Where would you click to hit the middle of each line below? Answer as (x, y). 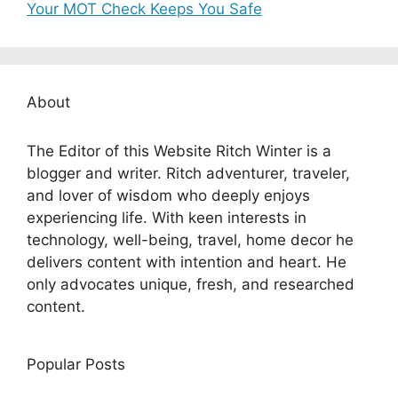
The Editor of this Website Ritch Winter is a (179, 151)
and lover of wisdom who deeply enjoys (168, 195)
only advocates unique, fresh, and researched (191, 284)
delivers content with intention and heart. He (187, 262)
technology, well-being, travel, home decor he (190, 239)
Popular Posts (76, 364)
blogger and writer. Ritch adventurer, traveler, (188, 173)
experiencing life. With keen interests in (167, 217)
